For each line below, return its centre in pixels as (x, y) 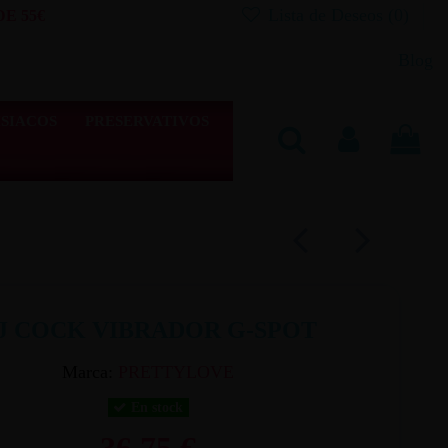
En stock (155, 408)
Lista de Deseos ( (328, 15)
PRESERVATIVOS (146, 120)
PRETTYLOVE (176, 371)
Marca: (88, 371)
